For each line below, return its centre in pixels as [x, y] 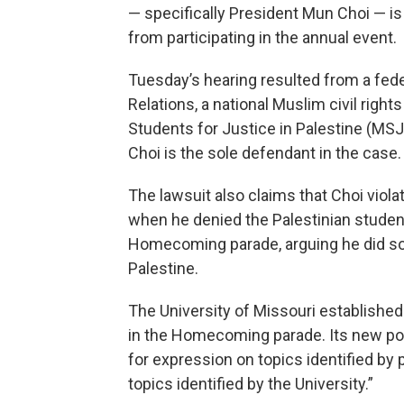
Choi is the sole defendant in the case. [265, 153]
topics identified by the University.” [251, 384]
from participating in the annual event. [262, 37]
